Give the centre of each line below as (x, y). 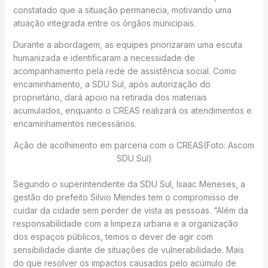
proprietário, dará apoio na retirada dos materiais (110, 97)
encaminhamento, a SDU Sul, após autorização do (112, 84)
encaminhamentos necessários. (74, 124)
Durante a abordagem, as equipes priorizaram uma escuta (127, 45)
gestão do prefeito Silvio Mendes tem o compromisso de (126, 197)
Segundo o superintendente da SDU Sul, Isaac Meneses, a (129, 184)
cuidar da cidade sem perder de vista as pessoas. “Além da (130, 210)
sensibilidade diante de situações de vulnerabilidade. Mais (128, 250)
